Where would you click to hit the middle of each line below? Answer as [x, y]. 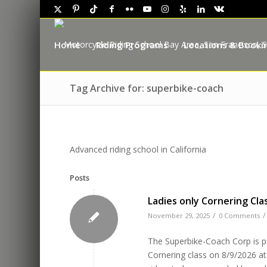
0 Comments [240, 215]
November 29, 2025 [179, 215]
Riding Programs [132, 45]
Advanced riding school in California [138, 149]
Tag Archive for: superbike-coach [147, 88]
